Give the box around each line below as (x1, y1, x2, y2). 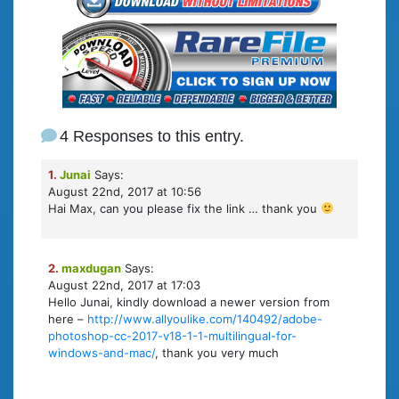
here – (48, 312, 87, 327)
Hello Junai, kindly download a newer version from (48, 295, 330, 310)
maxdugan (61, 261, 121, 276)
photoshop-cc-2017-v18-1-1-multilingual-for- (48, 329, 297, 344)
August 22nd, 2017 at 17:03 (48, 278, 200, 293)
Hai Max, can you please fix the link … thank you (48, 201, 321, 216)
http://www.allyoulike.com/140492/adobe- (87, 312, 322, 327)
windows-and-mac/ (48, 346, 155, 361)
